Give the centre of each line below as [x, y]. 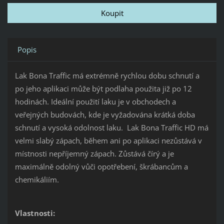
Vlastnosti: [35, 213]
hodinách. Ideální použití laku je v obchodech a [95, 102]
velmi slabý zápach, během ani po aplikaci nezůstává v [108, 141]
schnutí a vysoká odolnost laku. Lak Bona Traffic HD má [111, 128]
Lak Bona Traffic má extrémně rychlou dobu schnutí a [107, 76]
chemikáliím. [37, 180]
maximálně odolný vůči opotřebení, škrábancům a [101, 167]
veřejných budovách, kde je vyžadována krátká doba [105, 115]
